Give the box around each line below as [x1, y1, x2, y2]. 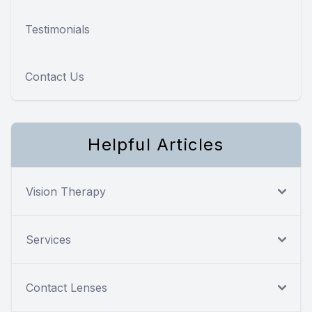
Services [26, 232, 71, 247]
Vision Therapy [26, 184, 106, 198]
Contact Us [25, 69, 84, 84]
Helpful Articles [88, 134, 224, 155]
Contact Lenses [26, 280, 107, 295]
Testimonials [25, 22, 90, 36]
